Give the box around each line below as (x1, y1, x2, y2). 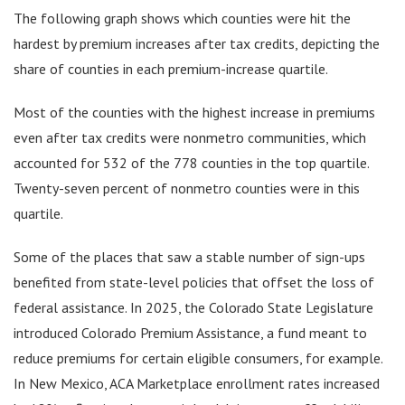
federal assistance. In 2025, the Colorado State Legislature (14, 297, 373, 316)
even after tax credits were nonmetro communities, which (14, 127, 366, 146)
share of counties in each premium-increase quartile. (14, 59, 331, 78)
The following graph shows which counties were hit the (14, 8, 351, 27)
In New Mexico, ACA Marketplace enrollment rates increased (14, 373, 380, 392)
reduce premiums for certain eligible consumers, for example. (14, 348, 382, 367)
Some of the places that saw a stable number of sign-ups (14, 247, 365, 266)
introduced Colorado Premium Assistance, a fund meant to (14, 323, 367, 342)
